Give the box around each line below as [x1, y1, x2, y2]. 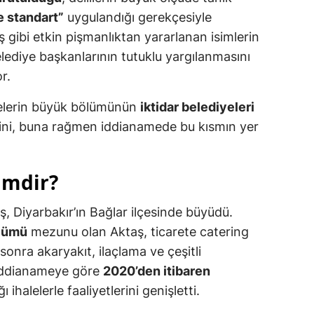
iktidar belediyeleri [140, 100, 254, 115]
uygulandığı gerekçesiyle [64, 10, 212, 25]
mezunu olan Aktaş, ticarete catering [27, 224, 249, 240]
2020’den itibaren [103, 264, 210, 279]
